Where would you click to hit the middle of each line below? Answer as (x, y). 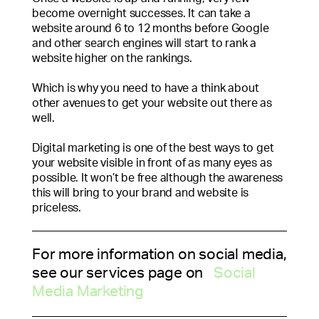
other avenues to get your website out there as (152, 103)
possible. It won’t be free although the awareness (158, 178)
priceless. (57, 208)
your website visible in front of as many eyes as (152, 163)
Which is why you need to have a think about (146, 88)
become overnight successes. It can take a (141, 13)
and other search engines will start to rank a (144, 43)
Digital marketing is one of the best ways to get (153, 148)
